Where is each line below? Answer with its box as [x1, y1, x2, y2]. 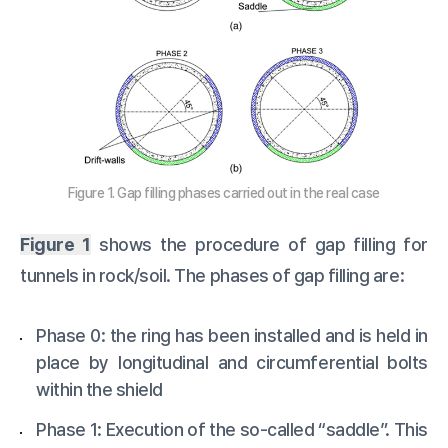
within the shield [36, 378, 163, 400]
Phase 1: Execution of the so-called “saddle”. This [36, 419, 428, 441]
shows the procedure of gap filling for [90, 233, 428, 255]
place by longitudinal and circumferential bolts [36, 351, 428, 373]
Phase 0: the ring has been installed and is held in [36, 324, 428, 346]
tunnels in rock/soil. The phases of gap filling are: [20, 264, 405, 286]
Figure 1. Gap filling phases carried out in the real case [68, 184, 380, 201]
